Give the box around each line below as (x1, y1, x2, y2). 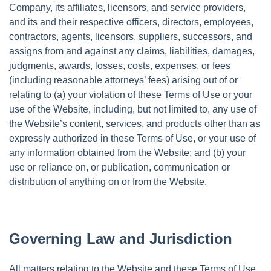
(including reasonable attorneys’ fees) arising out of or (9, 74, 238, 85)
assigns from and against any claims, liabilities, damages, (9, 45, 255, 56)
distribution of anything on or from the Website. (9, 176, 207, 187)
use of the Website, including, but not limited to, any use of (9, 103, 256, 114)
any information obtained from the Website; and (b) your (9, 147, 246, 158)
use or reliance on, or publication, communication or (9, 162, 230, 172)
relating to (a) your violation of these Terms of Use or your (9, 89, 252, 100)
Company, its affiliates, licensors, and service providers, (9, 2, 246, 13)
